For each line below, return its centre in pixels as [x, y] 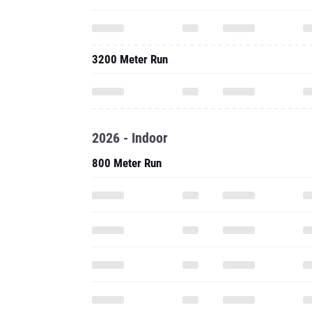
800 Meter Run [127, 163]
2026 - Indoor [130, 138]
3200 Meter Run [130, 59]
